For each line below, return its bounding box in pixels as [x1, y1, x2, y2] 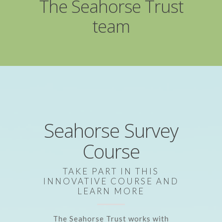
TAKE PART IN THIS [63, 166, 159, 176]
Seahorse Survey [44, 117, 178, 143]
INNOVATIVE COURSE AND [43, 175, 179, 186]
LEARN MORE [77, 185, 145, 196]
